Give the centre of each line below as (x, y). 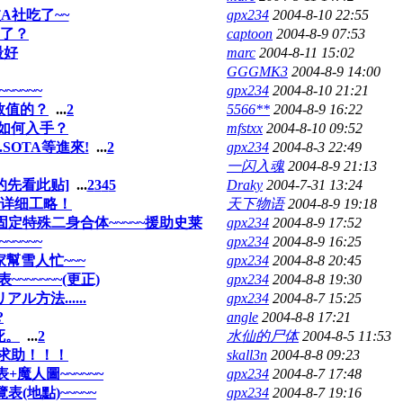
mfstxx (245, 128)
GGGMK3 (257, 71)
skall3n (247, 354)
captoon (250, 33)
